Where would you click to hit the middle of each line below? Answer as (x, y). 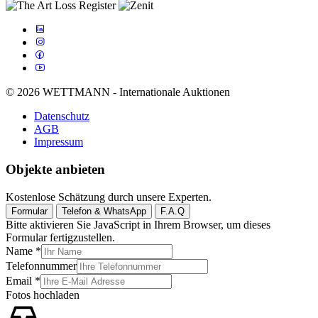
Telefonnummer (41, 265)
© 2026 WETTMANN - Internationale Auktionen (118, 92)
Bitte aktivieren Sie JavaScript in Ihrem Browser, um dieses (138, 224)
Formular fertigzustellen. (60, 237)
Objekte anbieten (55, 169)
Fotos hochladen (43, 295)
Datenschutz (62, 116)
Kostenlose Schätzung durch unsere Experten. (109, 197)
